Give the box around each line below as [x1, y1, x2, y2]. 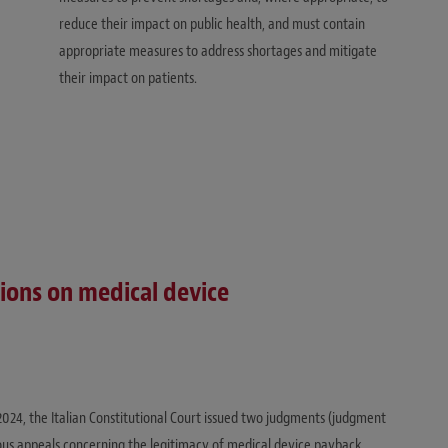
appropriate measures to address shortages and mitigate [59, 40, 377, 61]
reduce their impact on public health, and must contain [59, 13, 365, 34]
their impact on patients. [59, 67, 197, 88]
